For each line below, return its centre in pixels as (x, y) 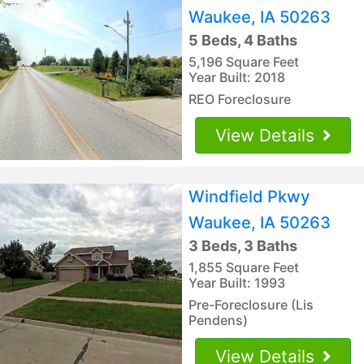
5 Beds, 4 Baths (243, 40)
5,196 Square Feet (244, 61)
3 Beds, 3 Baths (243, 245)
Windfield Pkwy (249, 196)
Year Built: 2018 (237, 77)
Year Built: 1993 (237, 282)
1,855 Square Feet (244, 267)
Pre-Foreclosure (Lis (251, 304)
